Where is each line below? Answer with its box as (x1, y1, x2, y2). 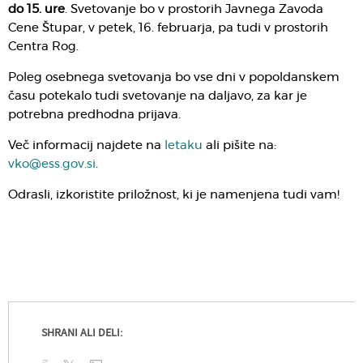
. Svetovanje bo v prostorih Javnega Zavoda (65, 2, 323, 15)
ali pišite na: (203, 139, 276, 152)
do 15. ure (8, 2, 65, 15)
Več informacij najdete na (8, 139, 164, 152)
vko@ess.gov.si (8, 157, 96, 170)
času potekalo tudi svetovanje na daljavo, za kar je (8, 89, 307, 102)
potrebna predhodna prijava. (8, 108, 181, 121)
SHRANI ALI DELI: (41, 324, 122, 343)
